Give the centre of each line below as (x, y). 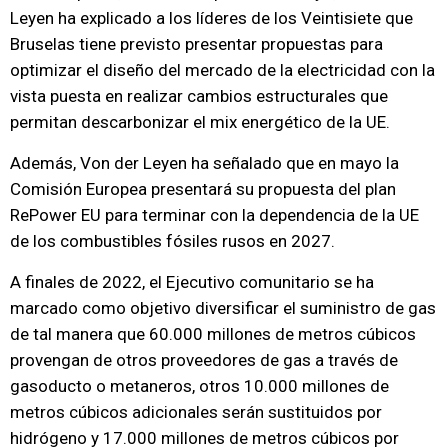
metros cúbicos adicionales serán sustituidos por (196, 412)
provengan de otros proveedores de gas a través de (204, 360)
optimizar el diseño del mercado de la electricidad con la (222, 70)
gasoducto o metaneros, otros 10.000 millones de (199, 386)
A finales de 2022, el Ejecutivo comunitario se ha (192, 282)
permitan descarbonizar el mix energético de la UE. (200, 122)
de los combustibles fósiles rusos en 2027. (172, 241)
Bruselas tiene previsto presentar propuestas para (196, 44)
